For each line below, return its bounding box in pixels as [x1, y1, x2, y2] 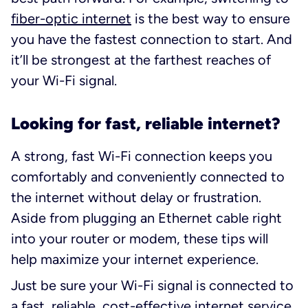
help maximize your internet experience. [11, 250, 258, 267]
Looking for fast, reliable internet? [11, 113, 280, 133]
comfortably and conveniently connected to [11, 168, 285, 185]
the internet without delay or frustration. [11, 188, 261, 206]
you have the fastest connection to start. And [11, 30, 292, 47]
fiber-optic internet [11, 10, 131, 27]
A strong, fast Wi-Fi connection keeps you [11, 147, 272, 164]
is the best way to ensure [131, 10, 290, 27]
